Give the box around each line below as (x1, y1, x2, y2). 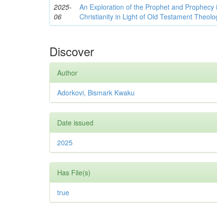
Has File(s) (57, 167, 91, 177)
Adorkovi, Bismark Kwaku (57, 87, 135, 97)
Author (57, 67, 77, 77)
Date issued (57, 117, 93, 127)
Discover (49, 42, 94, 60)
